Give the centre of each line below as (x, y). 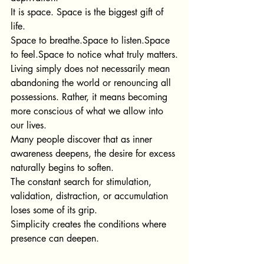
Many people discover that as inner (83, 140)
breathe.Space (79, 41)
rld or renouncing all (131, 83)
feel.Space (42, 55)
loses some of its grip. (54, 210)
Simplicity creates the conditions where (90, 225)
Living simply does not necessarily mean (92, 69)
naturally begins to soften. (62, 168)
